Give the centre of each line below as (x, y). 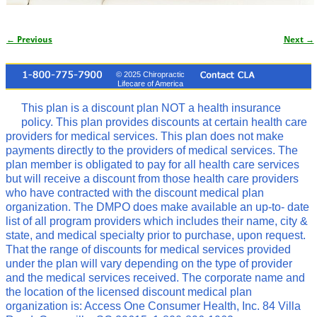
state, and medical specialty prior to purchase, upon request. (156, 236)
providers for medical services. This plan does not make (145, 137)
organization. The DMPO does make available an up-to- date (157, 207)
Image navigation (59, 52)
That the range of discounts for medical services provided (148, 250)
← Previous (29, 40)
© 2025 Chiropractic (150, 75)
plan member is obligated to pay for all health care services (152, 165)
